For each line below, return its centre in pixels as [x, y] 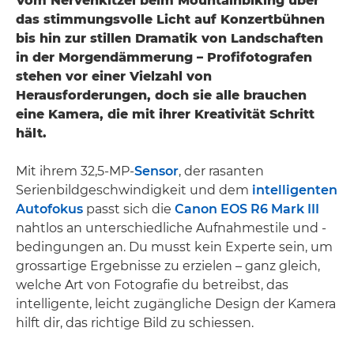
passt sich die [129, 209]
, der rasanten [221, 171]
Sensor [156, 171]
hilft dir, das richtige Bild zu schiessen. [135, 322]
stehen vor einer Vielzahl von [114, 76]
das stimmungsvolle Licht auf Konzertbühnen [170, 19]
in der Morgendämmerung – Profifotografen [164, 57]
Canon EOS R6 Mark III [247, 209]
